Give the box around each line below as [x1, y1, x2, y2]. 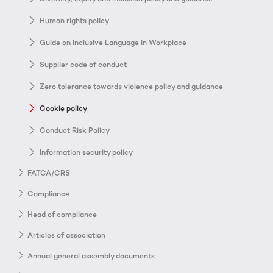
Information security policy [40, 147, 133, 157]
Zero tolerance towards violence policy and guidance [40, 82, 223, 91]
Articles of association [27, 230, 105, 239]
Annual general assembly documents [27, 251, 155, 260]
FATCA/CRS [27, 168, 70, 177]
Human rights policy [40, 16, 109, 25]
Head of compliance [27, 210, 97, 219]
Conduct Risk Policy [40, 126, 110, 135]
